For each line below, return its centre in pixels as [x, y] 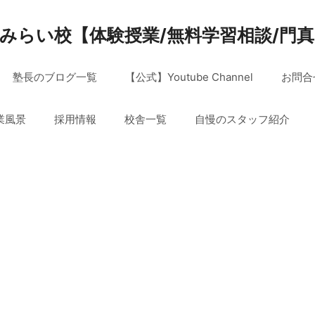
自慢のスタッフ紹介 [242, 119]
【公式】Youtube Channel [189, 77]
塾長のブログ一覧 [55, 77]
